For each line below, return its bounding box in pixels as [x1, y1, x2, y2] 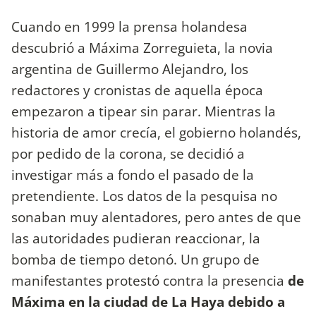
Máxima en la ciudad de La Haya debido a [11, 291, 285, 311]
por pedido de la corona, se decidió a [11, 143, 245, 163]
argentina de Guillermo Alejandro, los [11, 59, 248, 78]
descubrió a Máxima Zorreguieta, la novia [11, 37, 273, 57]
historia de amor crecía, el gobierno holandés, [11, 122, 301, 142]
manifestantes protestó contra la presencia [11, 270, 288, 290]
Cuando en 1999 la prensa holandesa [11, 16, 248, 36]
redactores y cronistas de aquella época [11, 80, 263, 99]
